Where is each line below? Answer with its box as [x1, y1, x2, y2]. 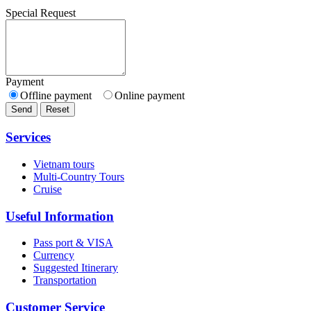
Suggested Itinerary [33, 262, 118, 274]
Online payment [115, 90, 185, 102]
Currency [33, 249, 74, 262]
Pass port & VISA [33, 237, 113, 249]
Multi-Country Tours [33, 170, 124, 183]
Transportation [33, 274, 96, 287]
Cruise [33, 183, 62, 195]
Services [6, 130, 51, 145]
